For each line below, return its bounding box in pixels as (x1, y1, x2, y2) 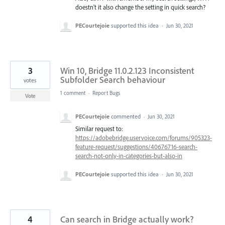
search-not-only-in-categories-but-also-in (75, 151, 182, 160)
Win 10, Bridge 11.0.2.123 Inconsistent (60, 64, 194, 76)
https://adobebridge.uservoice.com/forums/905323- (75, 133, 212, 142)
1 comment (60, 89, 85, 96)
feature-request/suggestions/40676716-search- (75, 142, 197, 151)
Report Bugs (92, 89, 120, 96)
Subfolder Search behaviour (60, 73, 165, 85)
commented (111, 112, 142, 120)
